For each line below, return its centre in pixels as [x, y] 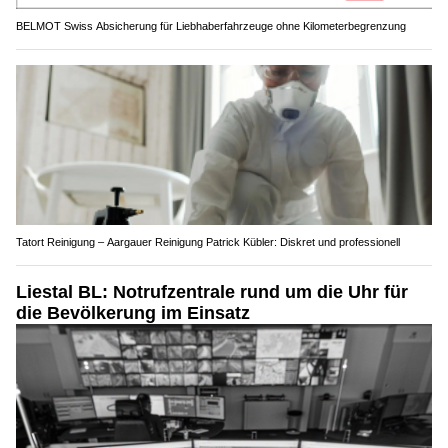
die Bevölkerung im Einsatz [133, 275]
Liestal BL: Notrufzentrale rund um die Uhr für [212, 254]
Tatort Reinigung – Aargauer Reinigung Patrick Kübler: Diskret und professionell [208, 204]
